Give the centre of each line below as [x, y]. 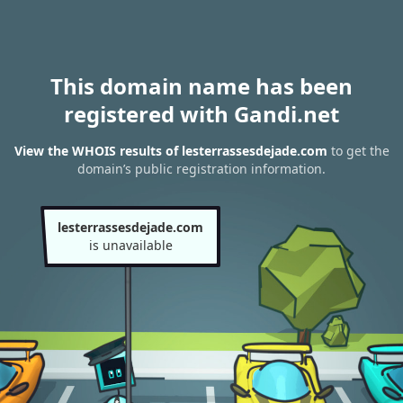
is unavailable [130, 245]
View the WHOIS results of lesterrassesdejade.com [170, 151]
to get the [358, 151]
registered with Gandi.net [201, 114]
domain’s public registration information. [201, 169]
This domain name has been [201, 86]
